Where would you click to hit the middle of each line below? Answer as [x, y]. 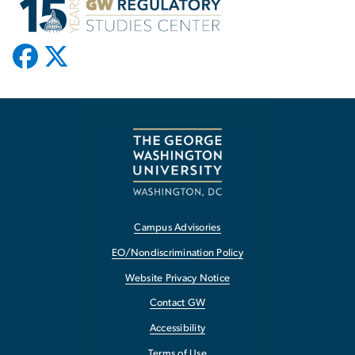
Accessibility [177, 329]
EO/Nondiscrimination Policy [177, 253]
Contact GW [177, 303]
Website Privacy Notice [177, 278]
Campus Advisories [177, 228]
